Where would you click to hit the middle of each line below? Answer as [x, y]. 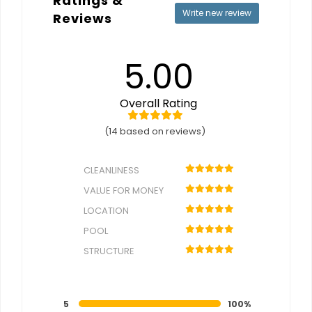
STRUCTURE [109, 251]
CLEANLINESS [111, 170]
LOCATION [106, 211]
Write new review [217, 13]
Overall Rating [159, 103]
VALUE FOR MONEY [124, 190]
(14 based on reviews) [155, 131]
